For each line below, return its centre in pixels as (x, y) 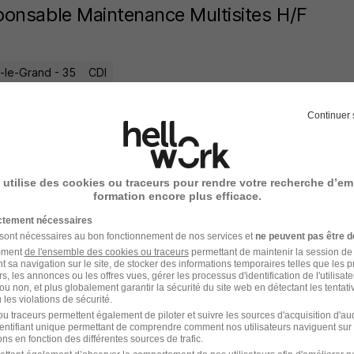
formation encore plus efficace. (177, 196)
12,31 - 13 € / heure (187, 251)
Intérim (105, 251)
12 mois (271, 251)
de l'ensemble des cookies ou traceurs (106, 252)
